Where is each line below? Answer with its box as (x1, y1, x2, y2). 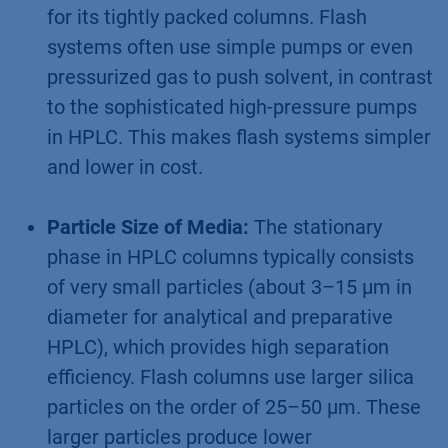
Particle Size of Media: (47, 214, 249, 239)
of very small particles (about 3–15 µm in (47, 274, 412, 299)
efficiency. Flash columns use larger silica (47, 364, 414, 389)
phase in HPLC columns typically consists (47, 244, 414, 269)
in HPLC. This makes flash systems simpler (47, 124, 431, 149)
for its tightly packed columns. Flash (47, 4, 367, 29)
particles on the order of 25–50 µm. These (47, 394, 421, 419)
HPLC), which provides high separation (47, 334, 389, 359)
